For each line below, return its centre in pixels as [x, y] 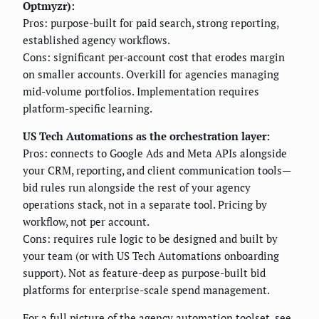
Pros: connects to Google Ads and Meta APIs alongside [155, 153]
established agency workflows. [96, 40]
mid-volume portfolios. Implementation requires [141, 91]
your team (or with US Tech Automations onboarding [151, 255]
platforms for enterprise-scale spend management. [146, 289]
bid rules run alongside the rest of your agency [137, 187]
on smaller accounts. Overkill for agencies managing [151, 74]
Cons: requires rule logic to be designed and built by [150, 238]
